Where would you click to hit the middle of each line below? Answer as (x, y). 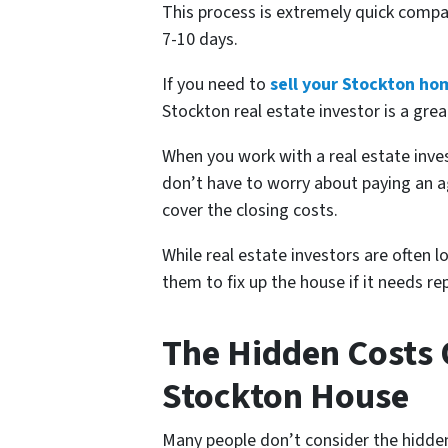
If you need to (214, 85)
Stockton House (285, 397)
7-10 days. (200, 40)
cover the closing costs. (250, 211)
